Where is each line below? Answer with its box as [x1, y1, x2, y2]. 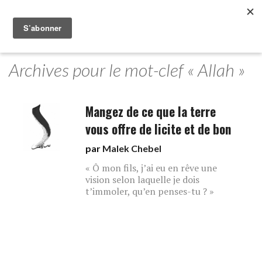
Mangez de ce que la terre [85, 102, 216, 120]
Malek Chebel [102, 143, 162, 154]
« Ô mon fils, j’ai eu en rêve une [85, 161, 218, 174]
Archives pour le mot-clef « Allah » [9, 59, 245, 80]
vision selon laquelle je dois [85, 173, 200, 186]
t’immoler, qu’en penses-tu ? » [85, 185, 215, 198]
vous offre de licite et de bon [85, 120, 232, 138]
